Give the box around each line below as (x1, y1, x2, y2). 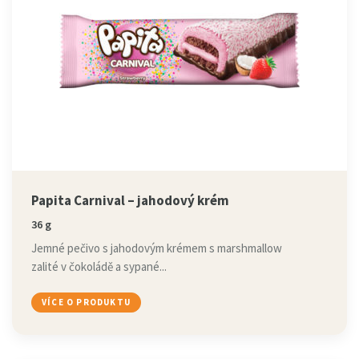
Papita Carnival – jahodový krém (31, 192, 229, 209)
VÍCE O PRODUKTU (42, 296, 131, 308)
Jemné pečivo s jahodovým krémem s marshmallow (31, 240, 282, 256)
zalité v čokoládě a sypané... (31, 259, 167, 274)
